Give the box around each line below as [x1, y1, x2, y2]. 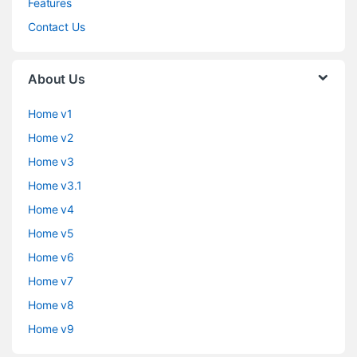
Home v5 [28, 226, 75, 241]
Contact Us [28, 20, 85, 34]
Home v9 [28, 322, 75, 336]
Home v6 [28, 250, 75, 265]
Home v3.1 [28, 178, 82, 193]
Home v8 [28, 298, 75, 312]
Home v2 [28, 131, 74, 145]
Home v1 [28, 107, 73, 121]
